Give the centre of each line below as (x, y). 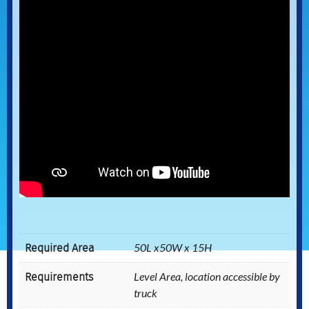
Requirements (59, 277)
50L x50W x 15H (173, 247)
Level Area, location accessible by (207, 276)
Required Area (60, 248)
